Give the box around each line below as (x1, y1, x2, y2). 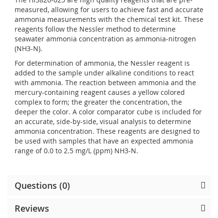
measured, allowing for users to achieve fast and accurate (15, 4, 203, 14)
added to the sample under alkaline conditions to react (15, 68, 194, 77)
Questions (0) (15, 179, 70, 191)
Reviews (15, 202, 49, 214)
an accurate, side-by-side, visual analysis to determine (15, 116, 191, 126)
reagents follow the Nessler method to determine (15, 24, 176, 34)
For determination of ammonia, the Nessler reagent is (15, 58, 190, 68)
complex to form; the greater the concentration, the (15, 97, 182, 107)
